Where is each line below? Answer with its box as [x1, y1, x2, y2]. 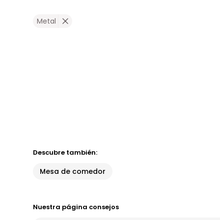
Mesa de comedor [40, 166, 106, 176]
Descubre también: [33, 148, 98, 157]
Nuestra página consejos [33, 202, 119, 212]
